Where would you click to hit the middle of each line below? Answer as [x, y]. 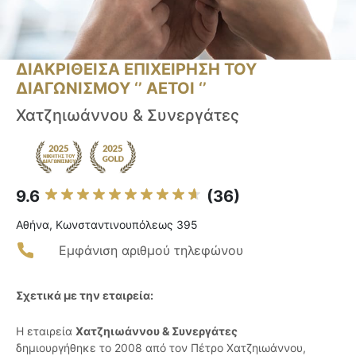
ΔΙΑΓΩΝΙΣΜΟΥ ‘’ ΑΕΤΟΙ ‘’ [111, 89]
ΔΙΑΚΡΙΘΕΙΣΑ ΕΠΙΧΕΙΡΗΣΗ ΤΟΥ [136, 70]
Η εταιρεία [46, 331]
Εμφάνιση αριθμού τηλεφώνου [151, 251]
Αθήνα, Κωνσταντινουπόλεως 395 [107, 225]
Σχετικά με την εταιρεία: [85, 296]
